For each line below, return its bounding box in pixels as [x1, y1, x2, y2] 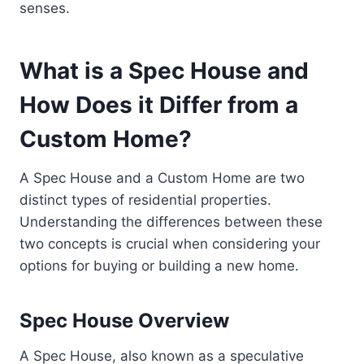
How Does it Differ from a [19, 91, 298, 119]
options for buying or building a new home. [19, 258, 299, 275]
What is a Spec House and [19, 57, 309, 85]
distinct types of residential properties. [19, 192, 271, 209]
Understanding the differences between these [19, 214, 323, 231]
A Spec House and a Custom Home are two [19, 170, 305, 187]
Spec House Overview [19, 309, 229, 333]
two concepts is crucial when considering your [19, 236, 320, 253]
